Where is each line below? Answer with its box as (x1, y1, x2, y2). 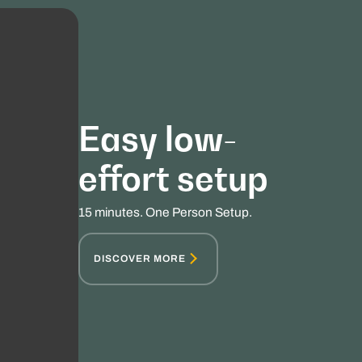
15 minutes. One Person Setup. (78, 204, 253, 219)
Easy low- (78, 118, 238, 159)
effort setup (78, 158, 269, 199)
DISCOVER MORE (94, 253, 187, 265)
